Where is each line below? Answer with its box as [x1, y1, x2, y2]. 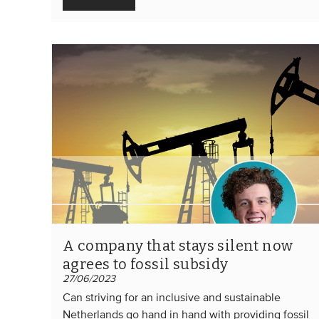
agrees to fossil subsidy [63, 255, 229, 273]
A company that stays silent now [63, 236, 293, 254]
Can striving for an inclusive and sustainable [63, 292, 281, 304]
